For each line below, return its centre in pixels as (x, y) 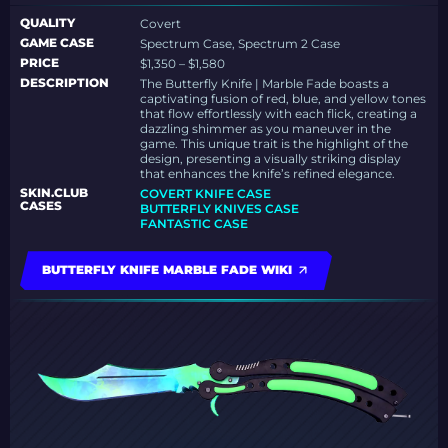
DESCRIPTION (64, 83)
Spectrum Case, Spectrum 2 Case (240, 44)
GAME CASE (57, 43)
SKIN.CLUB (54, 193)
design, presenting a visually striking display (271, 159)
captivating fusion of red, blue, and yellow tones (283, 99)
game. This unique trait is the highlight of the (274, 144)
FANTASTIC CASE (194, 224)
